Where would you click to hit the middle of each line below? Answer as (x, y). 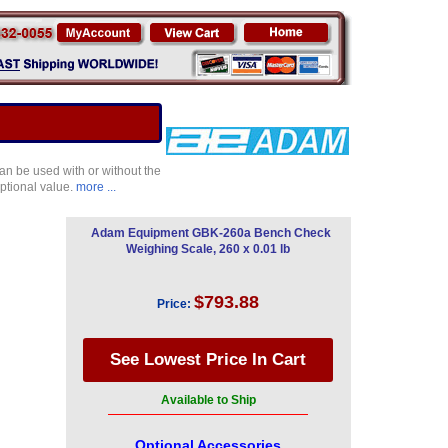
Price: (174, 304)
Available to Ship (208, 400)
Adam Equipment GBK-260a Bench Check (210, 233)
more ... (95, 187)
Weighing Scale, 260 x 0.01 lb (208, 249)
